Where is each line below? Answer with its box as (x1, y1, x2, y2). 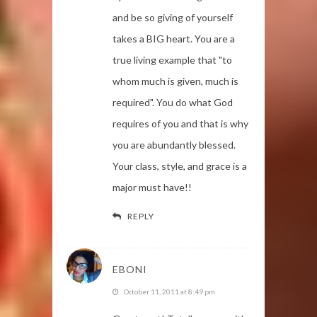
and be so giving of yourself (113, 11, 233, 23)
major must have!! (113, 180, 192, 193)
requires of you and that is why (113, 117, 248, 129)
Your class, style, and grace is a (113, 159, 247, 172)
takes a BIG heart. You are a (113, 32, 235, 45)
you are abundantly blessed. (113, 138, 236, 151)
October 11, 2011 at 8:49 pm (124, 287, 215, 296)
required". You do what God (113, 96, 233, 108)
